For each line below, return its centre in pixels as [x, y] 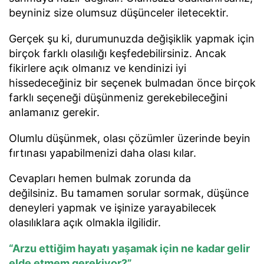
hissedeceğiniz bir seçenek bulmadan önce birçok [132, 82]
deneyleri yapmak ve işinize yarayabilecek [113, 208]
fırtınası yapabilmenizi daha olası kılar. [103, 153]
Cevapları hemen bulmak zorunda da [100, 179]
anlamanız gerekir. [54, 112]
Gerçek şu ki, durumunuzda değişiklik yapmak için [132, 38]
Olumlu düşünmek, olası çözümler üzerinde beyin [130, 138]
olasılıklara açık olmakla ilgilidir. [86, 223]
